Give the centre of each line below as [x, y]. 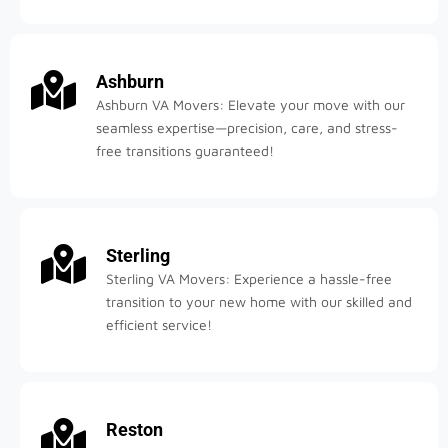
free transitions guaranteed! [185, 150]
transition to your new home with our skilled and [259, 301]
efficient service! [159, 324]
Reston [134, 429]
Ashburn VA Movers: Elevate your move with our [250, 104]
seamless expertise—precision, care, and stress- [247, 127]
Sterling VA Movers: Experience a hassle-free [249, 278]
